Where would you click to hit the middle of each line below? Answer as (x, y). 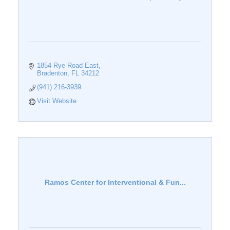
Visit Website (57, 101)
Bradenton (52, 73)
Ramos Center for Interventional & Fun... (115, 183)
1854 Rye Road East (68, 66)
